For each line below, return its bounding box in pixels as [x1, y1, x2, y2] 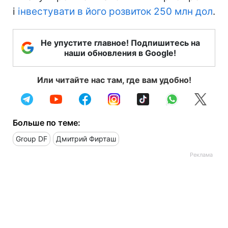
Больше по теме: [13, 118, 80, 128]
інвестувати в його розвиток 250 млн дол [18, 6, 213, 17]
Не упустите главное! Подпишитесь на [40, 38, 200, 48]
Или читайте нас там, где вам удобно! [37, 75, 191, 85]
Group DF [16, 134, 47, 143]
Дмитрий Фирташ [56, 134, 116, 143]
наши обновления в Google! [64, 48, 176, 58]
